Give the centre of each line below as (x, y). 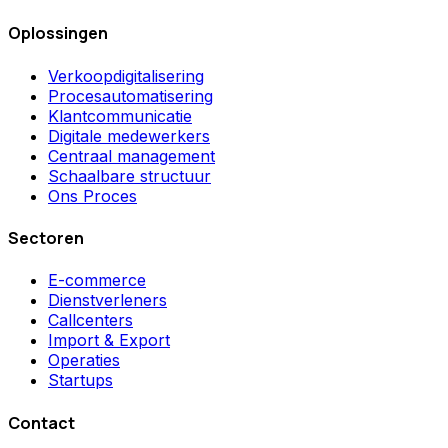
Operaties (84, 360)
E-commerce (97, 280)
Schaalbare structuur (129, 175)
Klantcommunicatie (120, 115)
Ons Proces (92, 195)
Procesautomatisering (130, 95)
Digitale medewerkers (129, 135)
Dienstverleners (107, 300)
